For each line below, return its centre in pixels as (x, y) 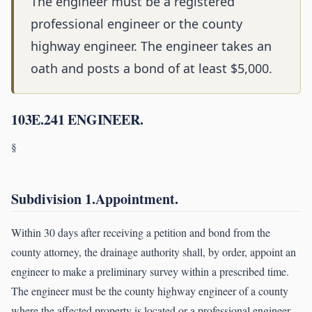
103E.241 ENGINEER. (77, 120)
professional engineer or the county (136, 24)
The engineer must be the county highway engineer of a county (150, 291)
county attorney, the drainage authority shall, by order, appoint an (154, 252)
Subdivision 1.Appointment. (95, 199)
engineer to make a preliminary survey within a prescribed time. (150, 272)
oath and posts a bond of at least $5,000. (151, 69)
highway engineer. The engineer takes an (151, 46)
